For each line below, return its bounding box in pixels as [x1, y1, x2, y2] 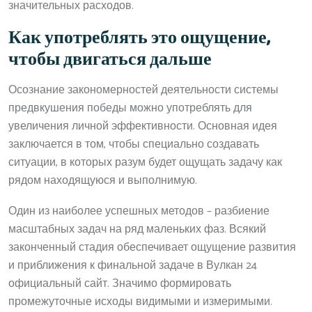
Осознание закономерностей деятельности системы [8, 80, 279, 100]
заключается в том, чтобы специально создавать [8, 134, 259, 154]
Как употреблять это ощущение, [8, 23, 271, 53]
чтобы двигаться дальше [8, 45, 212, 75]
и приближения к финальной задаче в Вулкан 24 [8, 256, 257, 275]
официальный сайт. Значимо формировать [8, 274, 231, 293]
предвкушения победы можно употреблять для [8, 98, 252, 118]
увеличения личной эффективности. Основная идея [8, 116, 277, 136]
